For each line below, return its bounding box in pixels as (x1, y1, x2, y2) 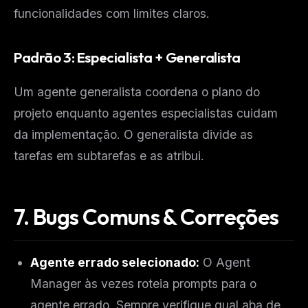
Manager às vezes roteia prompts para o (30, 276, 256, 291)
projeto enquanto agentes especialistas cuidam (14, 105, 278, 120)
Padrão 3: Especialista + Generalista (14, 48, 241, 67)
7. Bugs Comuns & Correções (14, 202, 279, 230)
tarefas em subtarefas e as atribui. (14, 148, 204, 163)
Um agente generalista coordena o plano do (14, 84, 260, 99)
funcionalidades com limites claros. (14, 6, 210, 21)
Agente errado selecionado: (30, 254, 199, 269)
